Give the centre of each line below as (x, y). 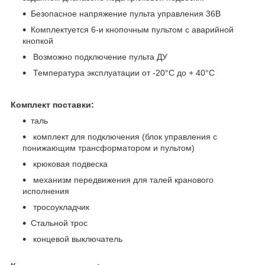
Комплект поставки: (52, 104)
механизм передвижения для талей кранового (122, 180)
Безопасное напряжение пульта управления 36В (126, 13)
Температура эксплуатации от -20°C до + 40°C (123, 72)
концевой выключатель (77, 239)
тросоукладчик (60, 207)
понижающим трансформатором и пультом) (109, 148)
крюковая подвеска (69, 164)
